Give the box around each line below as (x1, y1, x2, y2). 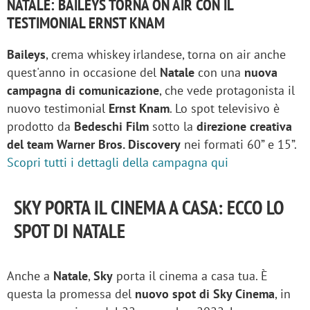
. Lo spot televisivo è (170, 100, 280, 116)
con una (194, 64, 244, 80)
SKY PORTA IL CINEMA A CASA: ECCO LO (14, 194, 284, 220)
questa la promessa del (7, 285, 135, 302)
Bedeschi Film (74, 118, 152, 134)
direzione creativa (197, 118, 292, 134)
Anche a (7, 267, 53, 284)
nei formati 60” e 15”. (181, 136, 296, 152)
